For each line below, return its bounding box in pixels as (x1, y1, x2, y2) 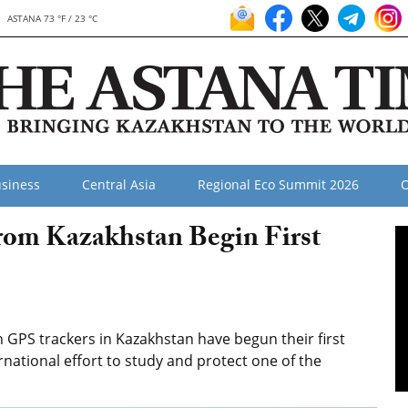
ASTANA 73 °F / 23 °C (7, 12, 98, 25)
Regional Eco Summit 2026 (198, 176, 359, 193)
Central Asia (82, 176, 156, 193)
